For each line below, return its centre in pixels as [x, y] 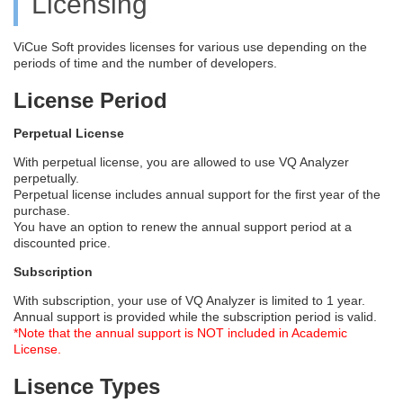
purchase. [42, 210]
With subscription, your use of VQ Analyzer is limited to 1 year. [189, 300]
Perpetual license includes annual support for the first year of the [197, 194]
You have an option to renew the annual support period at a [183, 226]
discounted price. [62, 242]
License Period [90, 100]
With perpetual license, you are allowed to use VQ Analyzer [181, 161]
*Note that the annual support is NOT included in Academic [180, 332]
